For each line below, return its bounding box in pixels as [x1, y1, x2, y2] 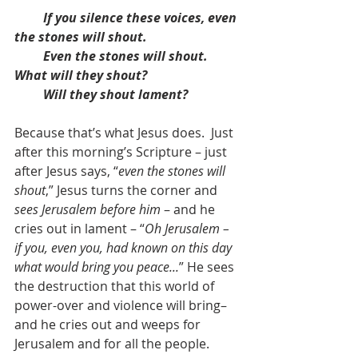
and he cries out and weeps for [14, 315, 204, 333]
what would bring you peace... [14, 257, 179, 276]
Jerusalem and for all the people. [14, 334, 209, 352]
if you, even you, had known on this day [14, 238, 235, 257]
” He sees [179, 257, 237, 276]
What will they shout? [14, 66, 147, 84]
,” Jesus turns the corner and [46, 181, 221, 199]
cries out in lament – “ [14, 219, 145, 237]
